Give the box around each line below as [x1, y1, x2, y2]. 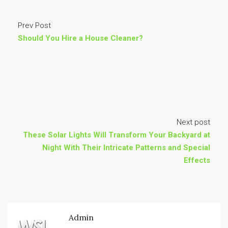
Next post [177, 117, 210, 127]
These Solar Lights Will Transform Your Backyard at [23, 130, 210, 139]
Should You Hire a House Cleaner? [18, 33, 143, 43]
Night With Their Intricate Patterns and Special [42, 142, 210, 152]
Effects [184, 155, 210, 165]
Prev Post [18, 20, 51, 30]
